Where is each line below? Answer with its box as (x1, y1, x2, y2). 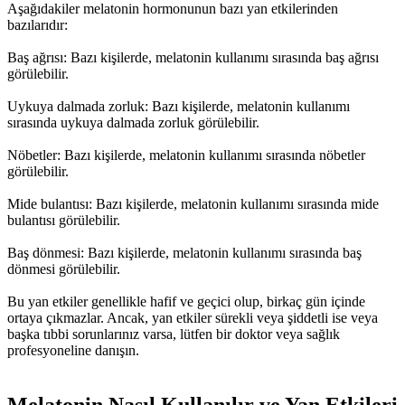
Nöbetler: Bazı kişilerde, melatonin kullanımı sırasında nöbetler (7, 147, 365, 164)
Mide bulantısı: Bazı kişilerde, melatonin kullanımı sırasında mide (7, 196, 379, 212)
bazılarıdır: (7, 17, 68, 33)
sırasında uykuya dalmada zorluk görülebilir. (7, 115, 259, 131)
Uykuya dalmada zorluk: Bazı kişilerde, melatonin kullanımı (7, 99, 350, 115)
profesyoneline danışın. (7, 343, 139, 359)
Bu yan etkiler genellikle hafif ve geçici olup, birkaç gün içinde (7, 294, 365, 310)
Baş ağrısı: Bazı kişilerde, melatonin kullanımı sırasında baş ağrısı (7, 50, 379, 66)
